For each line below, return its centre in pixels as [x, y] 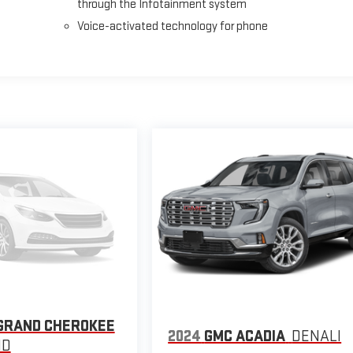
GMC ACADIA [245, 336]
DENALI [317, 336]
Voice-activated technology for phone [173, 27]
